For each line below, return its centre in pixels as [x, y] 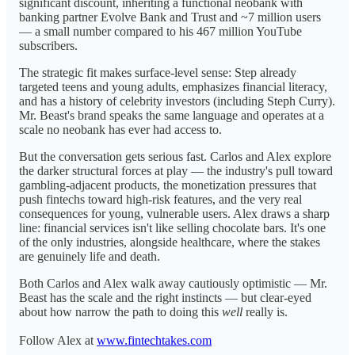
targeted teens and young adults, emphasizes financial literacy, [173, 86]
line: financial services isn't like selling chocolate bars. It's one [172, 227]
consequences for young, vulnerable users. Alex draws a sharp [174, 213]
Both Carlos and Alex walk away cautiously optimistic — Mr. [173, 283]
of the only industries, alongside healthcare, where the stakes [170, 242]
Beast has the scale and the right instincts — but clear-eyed [165, 297]
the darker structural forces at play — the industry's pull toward [176, 170]
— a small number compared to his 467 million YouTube [160, 31]
